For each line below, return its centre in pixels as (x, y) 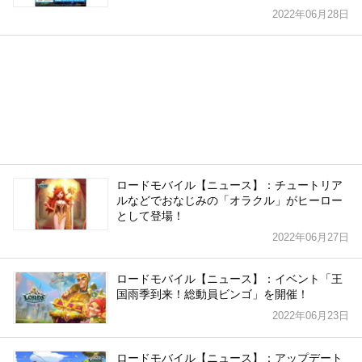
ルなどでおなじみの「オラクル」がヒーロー (229, 201)
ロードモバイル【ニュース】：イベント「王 (229, 279)
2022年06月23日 (311, 316)
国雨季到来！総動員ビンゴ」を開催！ (213, 295)
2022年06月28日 (311, 15)
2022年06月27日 (311, 238)
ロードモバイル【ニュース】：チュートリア (229, 185)
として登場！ (150, 216)
